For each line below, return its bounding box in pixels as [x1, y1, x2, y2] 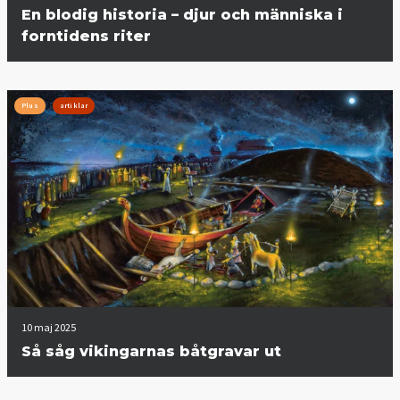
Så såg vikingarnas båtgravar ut [21, 342, 281, 360]
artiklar [59, 100, 88, 110]
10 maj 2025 [21, 320, 76, 334]
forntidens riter [21, 27, 151, 45]
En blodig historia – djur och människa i [21, 5, 343, 23]
